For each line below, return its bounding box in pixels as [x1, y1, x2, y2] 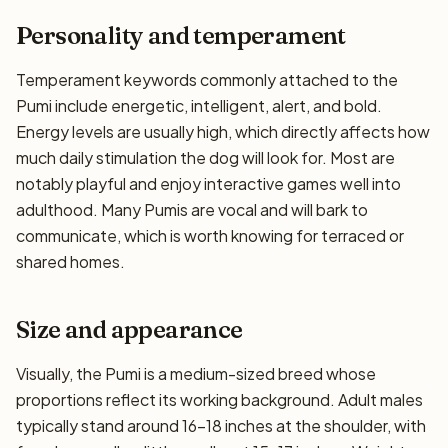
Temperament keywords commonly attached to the [16, 69, 398, 90]
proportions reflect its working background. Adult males [16, 389, 423, 410]
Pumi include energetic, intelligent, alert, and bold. [16, 95, 382, 116]
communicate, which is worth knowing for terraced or [16, 225, 404, 246]
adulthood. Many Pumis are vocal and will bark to [16, 199, 368, 220]
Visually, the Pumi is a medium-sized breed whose [16, 363, 376, 384]
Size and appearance [16, 315, 243, 344]
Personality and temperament [16, 21, 346, 50]
